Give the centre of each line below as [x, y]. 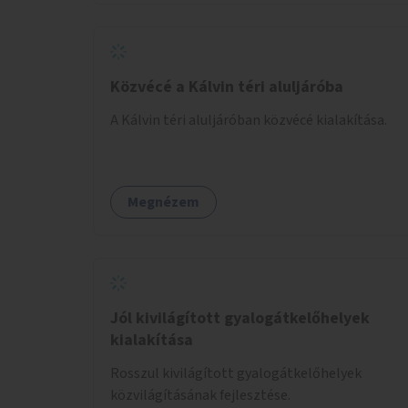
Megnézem [163, 202]
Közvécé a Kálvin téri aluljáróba [227, 87]
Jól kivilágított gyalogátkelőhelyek [240, 318]
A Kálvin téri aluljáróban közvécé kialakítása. [249, 120]
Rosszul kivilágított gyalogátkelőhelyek [236, 373]
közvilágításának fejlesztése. [200, 395]
